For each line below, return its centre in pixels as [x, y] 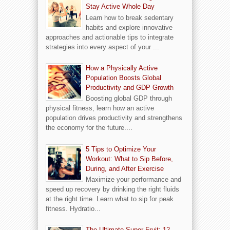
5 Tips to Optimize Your [121, 149]
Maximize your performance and [133, 180]
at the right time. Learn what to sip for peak [110, 199]
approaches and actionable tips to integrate [110, 37]
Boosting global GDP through [129, 99]
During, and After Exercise [125, 168]
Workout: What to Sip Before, [129, 159]
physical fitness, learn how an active [100, 108]
